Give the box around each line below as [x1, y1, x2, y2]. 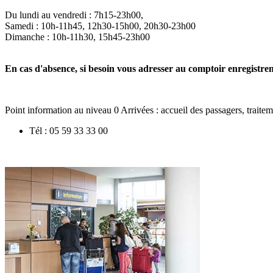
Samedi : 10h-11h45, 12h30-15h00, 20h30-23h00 [5, 20, 196, 31]
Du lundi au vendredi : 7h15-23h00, [5, 9, 143, 20]
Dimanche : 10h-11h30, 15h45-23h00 [5, 31, 150, 42]
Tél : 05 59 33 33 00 [29, 125, 108, 136]
